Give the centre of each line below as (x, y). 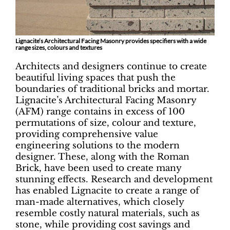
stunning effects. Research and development (114, 180)
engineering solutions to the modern (98, 146)
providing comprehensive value (87, 135)
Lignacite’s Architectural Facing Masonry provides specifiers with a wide (111, 41)
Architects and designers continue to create (111, 67)
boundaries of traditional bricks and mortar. (112, 89)
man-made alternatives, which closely (100, 202)
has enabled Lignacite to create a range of (107, 191)
